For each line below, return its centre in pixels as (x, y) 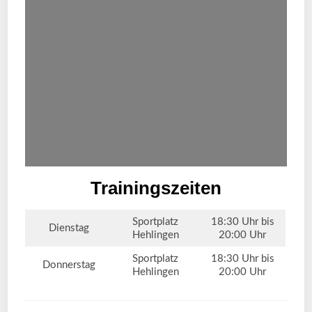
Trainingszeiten (156, 188)
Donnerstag (69, 265)
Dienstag (69, 228)
